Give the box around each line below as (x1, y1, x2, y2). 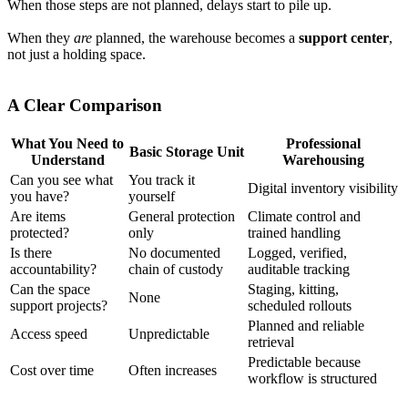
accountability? (10, 261, 97, 277)
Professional (285, 136, 361, 151)
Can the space (10, 281, 90, 297)
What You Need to (11, 136, 124, 151)
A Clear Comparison (7, 96, 162, 116)
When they (7, 29, 74, 46)
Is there (10, 245, 52, 260)
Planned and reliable (248, 318, 364, 333)
